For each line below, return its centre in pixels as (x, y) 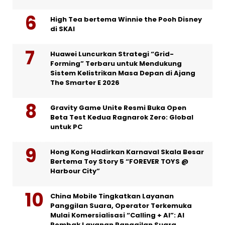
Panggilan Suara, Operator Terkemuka (121, 205)
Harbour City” (75, 171)
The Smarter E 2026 (85, 82)
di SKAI (63, 29)
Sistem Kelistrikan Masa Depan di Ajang (123, 73)
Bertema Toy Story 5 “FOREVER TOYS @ (119, 161)
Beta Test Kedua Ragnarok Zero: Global (122, 117)
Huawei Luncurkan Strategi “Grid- (112, 54)
